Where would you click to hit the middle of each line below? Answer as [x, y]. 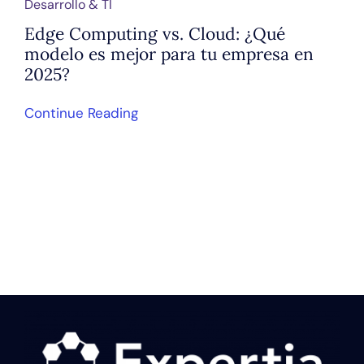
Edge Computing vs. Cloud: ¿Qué [154, 34]
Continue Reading [81, 113]
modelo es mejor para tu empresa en [169, 54]
